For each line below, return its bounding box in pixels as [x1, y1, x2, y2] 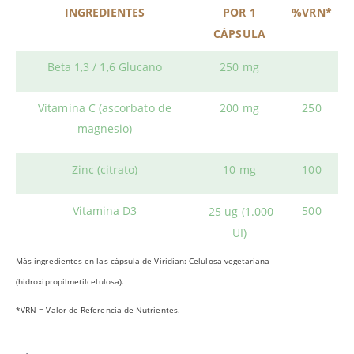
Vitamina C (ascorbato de [38, 100, 171, 115]
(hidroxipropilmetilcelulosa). [16, 275, 125, 287]
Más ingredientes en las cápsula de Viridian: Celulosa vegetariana [16, 254, 270, 266]
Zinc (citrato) [71, 161, 138, 177]
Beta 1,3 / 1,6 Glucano [47, 58, 163, 74]
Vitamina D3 [72, 202, 137, 218]
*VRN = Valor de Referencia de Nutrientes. [16, 303, 180, 315]
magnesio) [77, 120, 133, 136]
